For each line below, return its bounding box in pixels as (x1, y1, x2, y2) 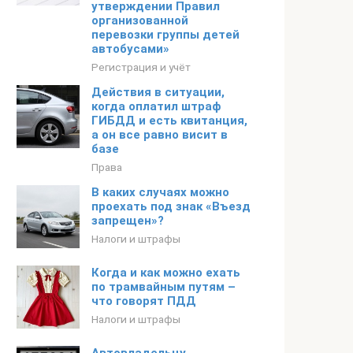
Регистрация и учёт (91, 61, 191, 73)
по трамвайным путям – (91, 280, 236, 294)
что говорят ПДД (91, 294, 196, 308)
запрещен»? (91, 214, 164, 228)
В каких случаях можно (91, 185, 229, 199)
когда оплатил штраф (91, 99, 221, 113)
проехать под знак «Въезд (91, 199, 251, 214)
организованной (91, 13, 188, 28)
